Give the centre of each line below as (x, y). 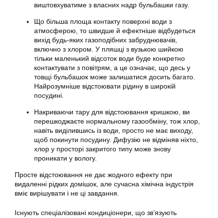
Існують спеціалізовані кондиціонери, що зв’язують (96, 213)
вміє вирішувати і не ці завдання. (67, 193)
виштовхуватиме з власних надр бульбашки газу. (112, 5)
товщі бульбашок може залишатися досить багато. (115, 77)
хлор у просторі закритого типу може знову (102, 149)
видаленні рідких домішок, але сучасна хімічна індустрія (104, 184)
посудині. (49, 95)
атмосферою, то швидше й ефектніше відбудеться (115, 31)
